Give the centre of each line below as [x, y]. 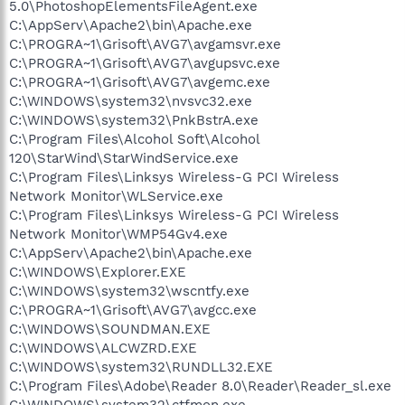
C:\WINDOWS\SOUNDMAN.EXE [110, 329]
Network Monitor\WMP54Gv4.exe [118, 234]
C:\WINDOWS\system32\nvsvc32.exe [131, 101]
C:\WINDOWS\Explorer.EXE [98, 272]
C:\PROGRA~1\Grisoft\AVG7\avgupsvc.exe [145, 63]
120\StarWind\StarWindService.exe [124, 158]
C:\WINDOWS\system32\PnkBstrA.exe [134, 120]
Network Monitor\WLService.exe [116, 196]
